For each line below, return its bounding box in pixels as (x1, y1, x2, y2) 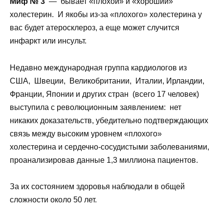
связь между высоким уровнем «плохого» (10, 129, 162, 138)
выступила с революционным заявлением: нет (10, 103, 181, 111)
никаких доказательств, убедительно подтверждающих (10, 116, 208, 125)
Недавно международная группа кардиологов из (10, 63, 187, 72)
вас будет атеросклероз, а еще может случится (10, 23, 179, 32)
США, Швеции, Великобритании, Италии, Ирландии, (10, 76, 206, 85)
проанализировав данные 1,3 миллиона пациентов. (10, 155, 198, 164)
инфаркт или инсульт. (10, 37, 87, 45)
